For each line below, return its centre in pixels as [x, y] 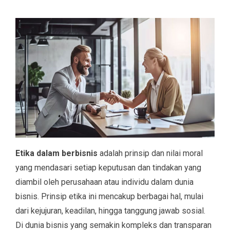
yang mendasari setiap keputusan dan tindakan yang [108, 167]
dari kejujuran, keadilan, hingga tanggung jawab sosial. [110, 210]
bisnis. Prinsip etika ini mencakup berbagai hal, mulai [109, 196]
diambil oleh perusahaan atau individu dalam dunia [104, 182]
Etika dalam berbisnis [56, 153]
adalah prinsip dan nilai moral [150, 153]
